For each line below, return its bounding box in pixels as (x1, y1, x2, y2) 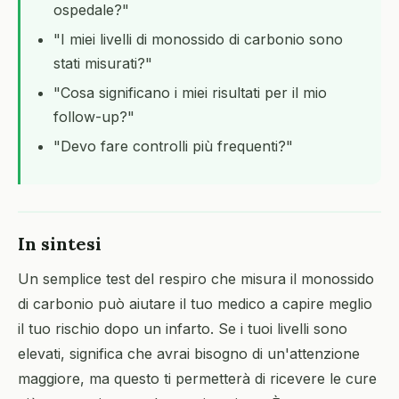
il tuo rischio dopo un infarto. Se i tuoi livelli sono (18, 320, 347, 338)
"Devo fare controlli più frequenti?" (53, 137, 293, 155)
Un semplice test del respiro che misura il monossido (18, 270, 374, 288)
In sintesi (18, 232, 102, 255)
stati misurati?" (53, 54, 152, 72)
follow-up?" (53, 108, 134, 126)
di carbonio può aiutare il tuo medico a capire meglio (18, 295, 372, 313)
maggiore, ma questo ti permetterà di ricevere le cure (18, 370, 377, 387)
